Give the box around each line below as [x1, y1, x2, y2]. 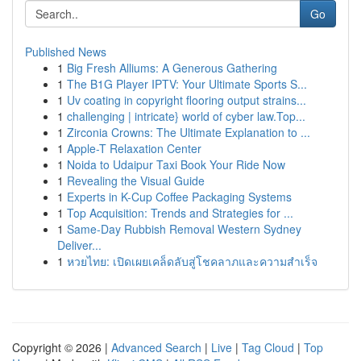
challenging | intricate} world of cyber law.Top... [67, 108, 305, 124]
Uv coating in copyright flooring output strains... [67, 92, 306, 108]
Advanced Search [111, 339, 201, 355]
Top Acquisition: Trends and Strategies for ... [67, 205, 293, 221]
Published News [25, 44, 106, 60]
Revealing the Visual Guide [67, 172, 205, 189]
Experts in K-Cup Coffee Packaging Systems [67, 189, 292, 205]
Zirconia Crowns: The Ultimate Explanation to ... [67, 124, 310, 140]
